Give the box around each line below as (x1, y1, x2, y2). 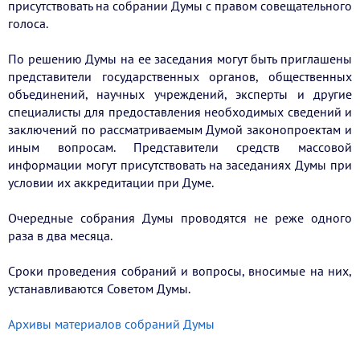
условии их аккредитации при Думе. (8, 174, 216, 190)
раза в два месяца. (8, 227, 115, 243)
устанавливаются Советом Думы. (8, 280, 193, 297)
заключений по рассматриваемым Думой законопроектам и (8, 121, 352, 137)
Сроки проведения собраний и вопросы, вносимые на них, (8, 263, 352, 279)
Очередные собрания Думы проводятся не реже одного (8, 210, 352, 226)
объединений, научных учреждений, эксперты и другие (8, 86, 352, 102)
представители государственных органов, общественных (8, 68, 352, 84)
